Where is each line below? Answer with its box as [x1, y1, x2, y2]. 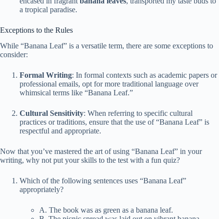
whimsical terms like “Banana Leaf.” [20, 88, 133, 97]
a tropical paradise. [20, 5, 77, 14]
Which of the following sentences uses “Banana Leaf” [20, 176, 186, 185]
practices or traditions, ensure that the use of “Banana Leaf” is [20, 118, 209, 127]
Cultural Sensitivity [20, 109, 84, 118]
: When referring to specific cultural [84, 109, 193, 118]
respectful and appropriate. [20, 127, 101, 135]
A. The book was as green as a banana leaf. [39, 206, 173, 215]
